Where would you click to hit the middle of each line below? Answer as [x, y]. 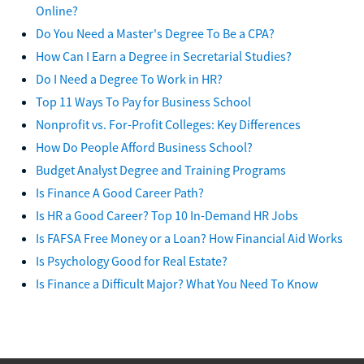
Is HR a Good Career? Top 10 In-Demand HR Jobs [167, 215]
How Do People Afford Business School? [144, 147]
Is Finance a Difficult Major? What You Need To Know [177, 283]
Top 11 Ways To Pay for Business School [143, 101]
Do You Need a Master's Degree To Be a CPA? [155, 33]
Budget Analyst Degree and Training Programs [161, 169]
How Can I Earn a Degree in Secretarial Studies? [164, 56]
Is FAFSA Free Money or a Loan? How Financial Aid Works [189, 238]
